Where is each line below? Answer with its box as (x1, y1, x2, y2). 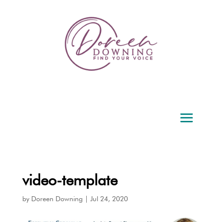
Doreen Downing (31, 194, 83, 203)
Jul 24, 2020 (90, 194, 128, 203)
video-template (22, 170, 117, 189)
